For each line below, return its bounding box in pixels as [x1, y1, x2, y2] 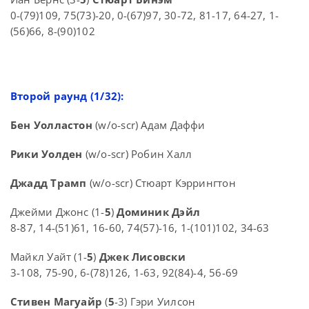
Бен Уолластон [10, 118, 92, 132]
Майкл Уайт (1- [10, 250, 88, 264]
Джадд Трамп [10, 176, 87, 190]
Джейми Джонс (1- [10, 205, 105, 219]
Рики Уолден [10, 147, 83, 161]
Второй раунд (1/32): [10, 89, 124, 103]
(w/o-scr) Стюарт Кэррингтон [86, 176, 236, 190]
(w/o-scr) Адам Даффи [92, 118, 206, 132]
